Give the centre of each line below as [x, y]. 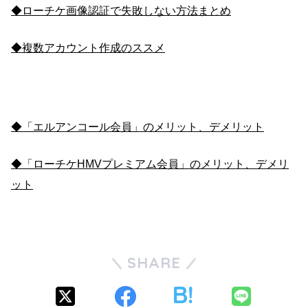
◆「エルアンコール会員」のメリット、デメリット [137, 126]
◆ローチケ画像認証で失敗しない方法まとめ [121, 11]
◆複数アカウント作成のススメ [88, 48]
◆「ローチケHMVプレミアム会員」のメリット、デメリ [150, 164]
